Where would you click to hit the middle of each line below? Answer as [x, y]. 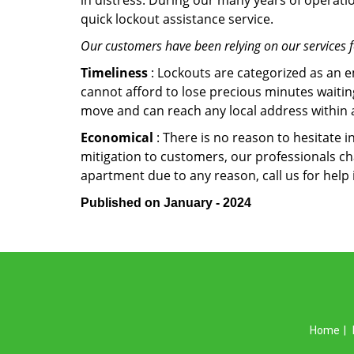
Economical [117, 137]
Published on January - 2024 [166, 203]
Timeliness [114, 73]
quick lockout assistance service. [177, 19]
